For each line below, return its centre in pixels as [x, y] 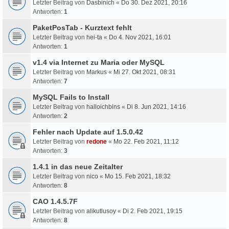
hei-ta [94, 37]
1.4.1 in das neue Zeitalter [78, 166]
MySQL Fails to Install [71, 97]
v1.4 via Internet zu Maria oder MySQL [99, 62]
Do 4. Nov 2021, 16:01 [140, 37]
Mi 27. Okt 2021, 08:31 [145, 72]
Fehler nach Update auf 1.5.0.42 [88, 132]
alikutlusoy [101, 211]
